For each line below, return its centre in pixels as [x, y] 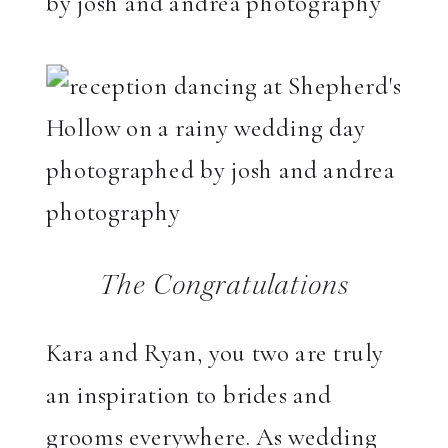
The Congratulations [224, 288]
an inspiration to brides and [189, 394]
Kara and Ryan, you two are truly [215, 352]
